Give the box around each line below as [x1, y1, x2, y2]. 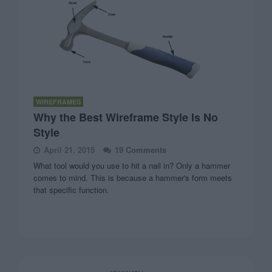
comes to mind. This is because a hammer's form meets [33, 171, 233, 183]
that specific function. [33, 183, 110, 195]
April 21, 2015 [44, 143, 95, 155]
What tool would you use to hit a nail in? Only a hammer [33, 159, 231, 171]
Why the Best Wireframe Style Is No [33, 109, 219, 125]
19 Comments [115, 143, 167, 155]
